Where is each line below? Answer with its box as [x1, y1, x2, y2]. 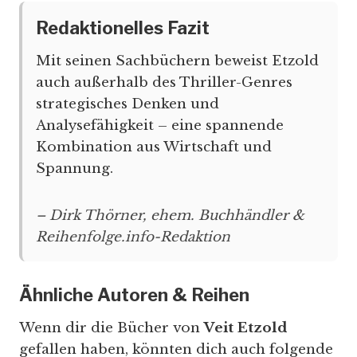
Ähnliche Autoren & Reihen [19, 284, 249, 305]
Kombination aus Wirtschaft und [36, 139, 272, 156]
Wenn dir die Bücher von [19, 319, 204, 336]
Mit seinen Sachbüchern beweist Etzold [36, 53, 319, 70]
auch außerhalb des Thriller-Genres [36, 74, 292, 92]
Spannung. [36, 160, 113, 178]
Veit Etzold [204, 319, 287, 336]
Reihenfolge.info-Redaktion [36, 229, 230, 246]
